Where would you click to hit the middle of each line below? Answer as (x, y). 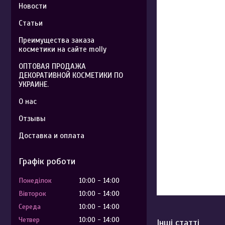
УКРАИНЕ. (34, 84)
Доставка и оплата (51, 136)
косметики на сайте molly (63, 49)
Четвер (29, 220)
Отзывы (32, 119)
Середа (30, 207)
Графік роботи (47, 161)
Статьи (31, 23)
